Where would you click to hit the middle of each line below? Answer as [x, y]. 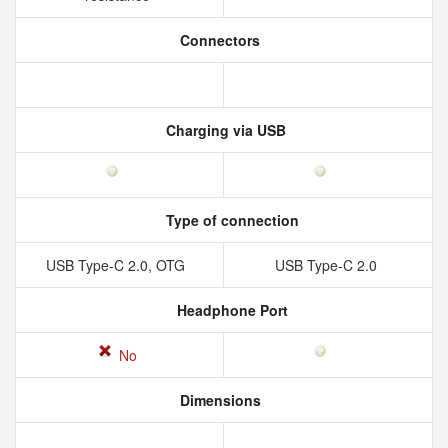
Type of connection [230, 220]
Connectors [218, 40]
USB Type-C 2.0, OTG [119, 265]
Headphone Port [230, 310]
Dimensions [218, 400]
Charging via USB [224, 130]
